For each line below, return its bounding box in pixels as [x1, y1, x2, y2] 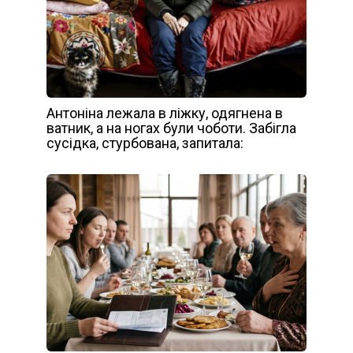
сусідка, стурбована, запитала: [46, 134, 243, 151]
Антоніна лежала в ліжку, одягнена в [46, 104, 283, 121]
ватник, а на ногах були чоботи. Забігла [46, 119, 296, 136]
